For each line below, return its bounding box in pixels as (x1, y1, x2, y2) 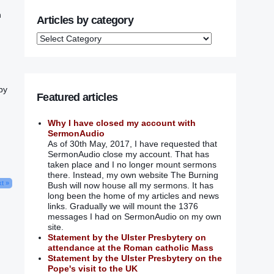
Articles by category (37, 14, 133, 27)
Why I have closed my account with (47, 118, 196, 128)
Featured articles (37, 91, 118, 104)
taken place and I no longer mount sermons (47, 160, 217, 170)
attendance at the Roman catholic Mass (47, 243, 213, 253)
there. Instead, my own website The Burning (47, 170, 218, 180)
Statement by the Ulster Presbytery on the (47, 253, 222, 264)
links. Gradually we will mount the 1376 (47, 201, 198, 212)
